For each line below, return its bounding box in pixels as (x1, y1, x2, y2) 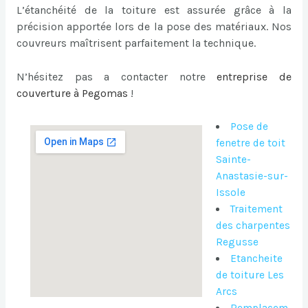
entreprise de (217, 69, 292, 83)
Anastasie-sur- (215, 170, 288, 183)
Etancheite (230, 252, 283, 265)
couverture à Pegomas (16, 86, 128, 100)
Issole (215, 186, 245, 199)
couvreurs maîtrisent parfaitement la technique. (16, 36, 256, 49)
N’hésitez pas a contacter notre (16, 69, 217, 83)
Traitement (230, 203, 283, 216)
